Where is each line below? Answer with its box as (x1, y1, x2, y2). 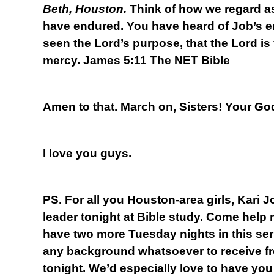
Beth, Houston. (43, 2, 130, 15)
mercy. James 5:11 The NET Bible (43, 53, 230, 67)
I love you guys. (43, 146, 131, 160)
